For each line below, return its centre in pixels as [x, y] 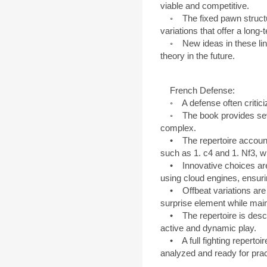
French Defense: [198, 91]
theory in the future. [198, 56]
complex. [178, 128]
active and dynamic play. [208, 228]
